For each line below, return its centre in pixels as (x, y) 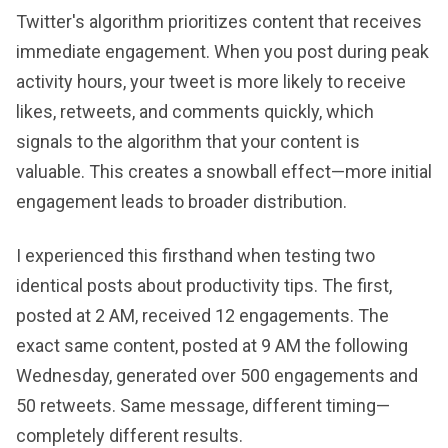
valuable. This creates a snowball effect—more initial (224, 171)
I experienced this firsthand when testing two (195, 255)
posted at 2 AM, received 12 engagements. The (202, 315)
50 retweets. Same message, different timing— (203, 405)
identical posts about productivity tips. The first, (204, 285)
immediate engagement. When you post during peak (222, 51)
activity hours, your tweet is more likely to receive (211, 81)
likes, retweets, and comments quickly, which (195, 111)
